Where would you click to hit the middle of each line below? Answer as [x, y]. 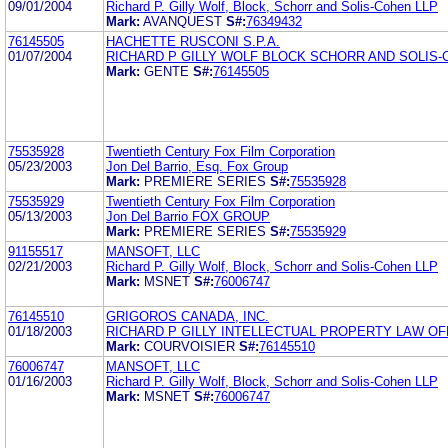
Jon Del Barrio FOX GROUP [188, 216]
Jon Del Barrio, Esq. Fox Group [197, 166]
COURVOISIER [191, 346]
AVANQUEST [184, 21]
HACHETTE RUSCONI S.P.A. [193, 41]
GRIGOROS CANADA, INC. [187, 316]
